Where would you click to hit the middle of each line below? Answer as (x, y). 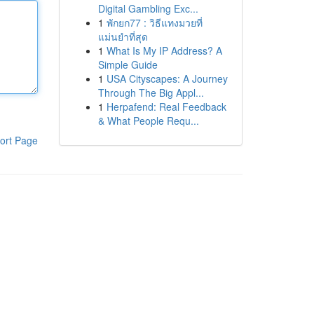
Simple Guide (128, 64)
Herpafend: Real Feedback (166, 107)
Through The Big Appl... (151, 93)
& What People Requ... (148, 121)
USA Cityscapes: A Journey (167, 78)
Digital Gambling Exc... (148, 8)
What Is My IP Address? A (164, 50)
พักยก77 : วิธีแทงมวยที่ (154, 22)
